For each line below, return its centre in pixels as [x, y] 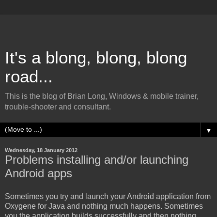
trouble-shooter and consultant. [58, 107]
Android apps [39, 173]
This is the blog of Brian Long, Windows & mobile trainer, [102, 96]
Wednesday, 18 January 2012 [41, 150]
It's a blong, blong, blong [96, 58]
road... [29, 77]
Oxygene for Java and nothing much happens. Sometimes [104, 206]
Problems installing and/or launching [97, 160]
